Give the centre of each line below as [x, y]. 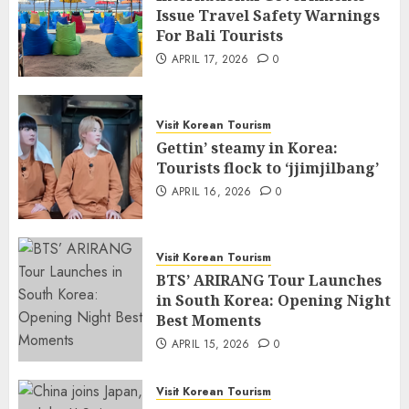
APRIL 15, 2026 [210, 344]
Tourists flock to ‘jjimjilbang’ [267, 168]
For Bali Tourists [220, 35]
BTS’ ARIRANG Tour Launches [269, 280]
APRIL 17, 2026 [210, 59]
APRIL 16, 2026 [211, 191]
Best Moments [209, 320]
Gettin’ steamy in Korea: [247, 147]
